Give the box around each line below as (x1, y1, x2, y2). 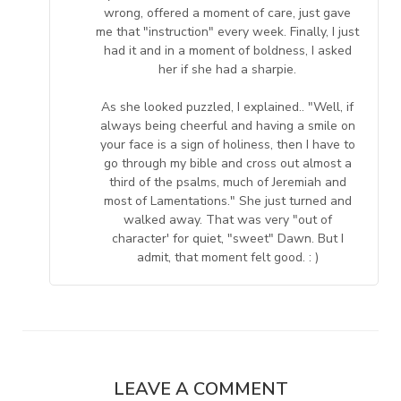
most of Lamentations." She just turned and (103, 192, 352, 209)
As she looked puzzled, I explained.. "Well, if (101, 98, 354, 115)
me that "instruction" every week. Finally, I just (96, 22, 359, 40)
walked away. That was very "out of (123, 210, 332, 228)
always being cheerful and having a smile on (99, 116, 355, 134)
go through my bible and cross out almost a (103, 154, 352, 172)
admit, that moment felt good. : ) (136, 248, 319, 266)
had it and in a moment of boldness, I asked (103, 41, 352, 59)
